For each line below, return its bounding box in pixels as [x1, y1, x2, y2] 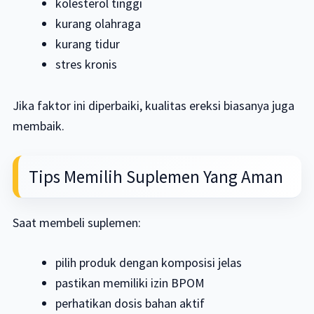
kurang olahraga [55, 15, 142, 32]
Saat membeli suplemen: [12, 214, 141, 231]
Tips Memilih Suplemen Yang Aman [28, 165, 283, 189]
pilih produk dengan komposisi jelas [55, 254, 243, 271]
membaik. [12, 118, 64, 135]
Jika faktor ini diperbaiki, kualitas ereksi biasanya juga [12, 97, 294, 114]
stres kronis [55, 56, 118, 73]
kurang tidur [55, 36, 121, 53]
